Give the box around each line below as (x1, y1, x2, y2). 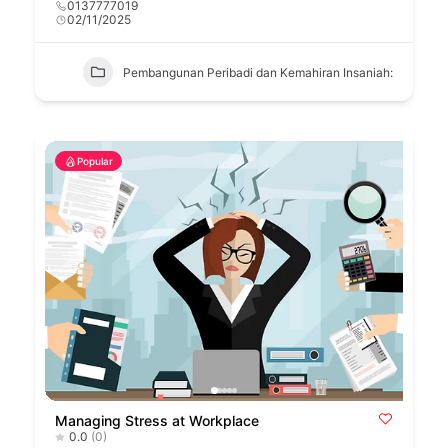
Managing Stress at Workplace (55, 412, 259, 430)
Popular (77, 155, 113, 168)
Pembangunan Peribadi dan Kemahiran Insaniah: (123, 64, 393, 80)
